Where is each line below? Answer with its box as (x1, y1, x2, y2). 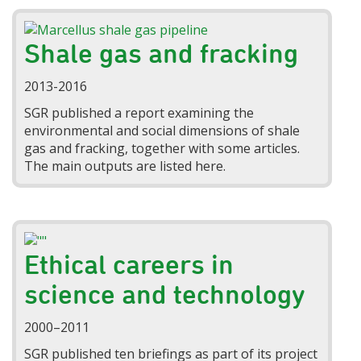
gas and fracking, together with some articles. (24, 139, 301, 158)
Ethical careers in (24, 249, 234, 280)
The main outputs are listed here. (24, 157, 226, 176)
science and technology (24, 279, 306, 310)
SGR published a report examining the (24, 104, 255, 122)
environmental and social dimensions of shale (24, 122, 301, 140)
